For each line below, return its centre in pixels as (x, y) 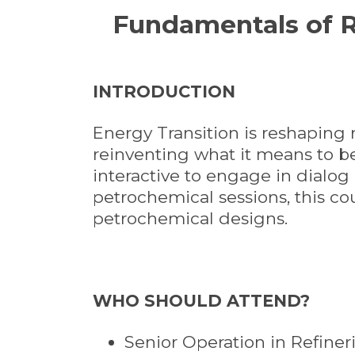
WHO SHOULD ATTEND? (201, 301)
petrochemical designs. (190, 219)
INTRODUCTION (164, 92)
